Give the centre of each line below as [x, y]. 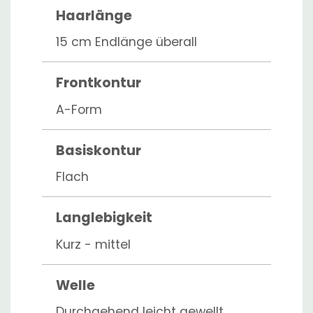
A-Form [79, 109]
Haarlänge [94, 15]
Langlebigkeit [104, 218]
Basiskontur [99, 150]
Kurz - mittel [93, 244]
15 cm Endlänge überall [126, 42]
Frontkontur [99, 83]
